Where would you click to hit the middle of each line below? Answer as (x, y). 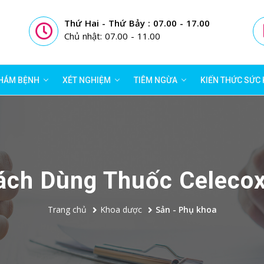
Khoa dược (121, 210)
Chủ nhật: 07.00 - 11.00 (112, 36)
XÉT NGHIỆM (87, 80)
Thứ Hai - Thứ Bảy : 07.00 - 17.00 (137, 23)
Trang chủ (67, 210)
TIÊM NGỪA (156, 80)
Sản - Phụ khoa (186, 210)
